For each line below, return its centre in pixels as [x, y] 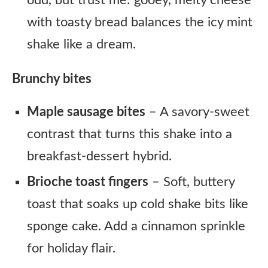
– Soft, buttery [191, 182]
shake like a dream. [81, 44]
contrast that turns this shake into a [130, 134]
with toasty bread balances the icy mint [140, 22]
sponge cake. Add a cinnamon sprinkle [136, 226]
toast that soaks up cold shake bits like [138, 204]
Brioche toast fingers [88, 182]
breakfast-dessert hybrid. [99, 156]
